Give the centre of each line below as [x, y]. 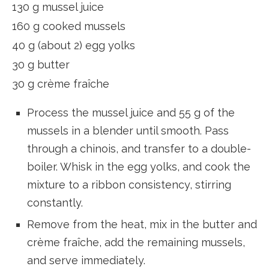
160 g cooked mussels [69, 26]
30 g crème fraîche [61, 83]
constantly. [55, 202]
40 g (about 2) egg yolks [74, 45]
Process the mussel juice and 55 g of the [131, 112]
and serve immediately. [86, 260]
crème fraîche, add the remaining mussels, [136, 242]
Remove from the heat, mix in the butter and [142, 224]
